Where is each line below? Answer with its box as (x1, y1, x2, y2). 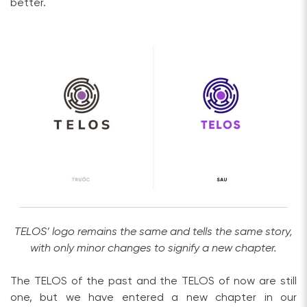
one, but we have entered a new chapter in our (10, 291, 297, 304)
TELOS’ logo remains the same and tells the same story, (14, 225, 293, 238)
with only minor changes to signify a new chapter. (30, 242, 277, 254)
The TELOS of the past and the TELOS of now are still (10, 275, 297, 287)
